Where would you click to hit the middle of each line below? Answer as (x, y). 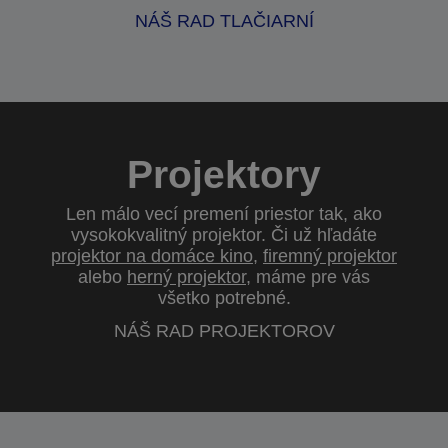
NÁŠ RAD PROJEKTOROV (224, 331)
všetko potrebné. (224, 298)
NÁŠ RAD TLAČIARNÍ (224, 21)
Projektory (224, 174)
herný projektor (186, 277)
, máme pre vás (308, 277)
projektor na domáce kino (152, 256)
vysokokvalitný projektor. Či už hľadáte (224, 235)
